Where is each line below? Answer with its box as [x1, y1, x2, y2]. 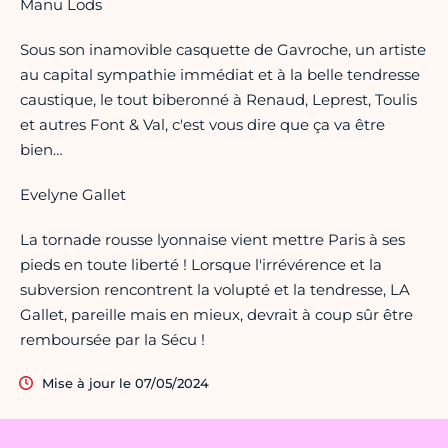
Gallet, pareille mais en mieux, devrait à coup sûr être [20, 305, 413, 325]
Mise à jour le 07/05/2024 [42, 375, 209, 392]
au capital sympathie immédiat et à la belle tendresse [20, 65, 420, 85]
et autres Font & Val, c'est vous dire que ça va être [20, 115, 385, 135]
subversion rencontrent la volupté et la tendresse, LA [20, 280, 410, 300]
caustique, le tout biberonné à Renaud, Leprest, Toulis [20, 90, 417, 110]
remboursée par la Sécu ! [20, 330, 205, 350]
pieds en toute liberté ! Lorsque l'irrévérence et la [20, 255, 382, 275]
